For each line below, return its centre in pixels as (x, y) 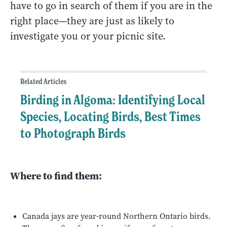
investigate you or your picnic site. (88, 36)
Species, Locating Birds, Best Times (110, 117)
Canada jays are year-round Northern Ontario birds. (117, 216)
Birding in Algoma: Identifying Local (113, 100)
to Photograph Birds (73, 134)
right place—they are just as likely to (92, 21)
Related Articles (43, 82)
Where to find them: (56, 176)
